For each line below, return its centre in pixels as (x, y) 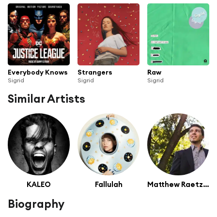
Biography (36, 204)
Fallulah (108, 185)
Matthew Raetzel (206, 185)
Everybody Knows (38, 72)
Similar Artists (46, 98)
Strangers (95, 72)
